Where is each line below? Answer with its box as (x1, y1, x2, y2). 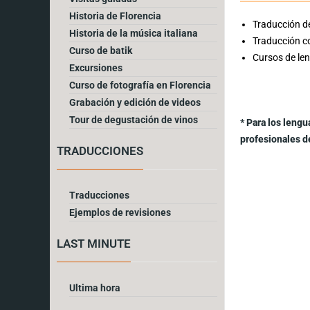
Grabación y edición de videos (69, 96, 201, 108)
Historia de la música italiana (69, 27, 198, 39)
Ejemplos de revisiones (69, 206, 171, 218)
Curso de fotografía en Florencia (69, 79, 211, 91)
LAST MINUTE (57, 236, 131, 250)
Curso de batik (69, 44, 132, 56)
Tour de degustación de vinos (69, 113, 198, 125)
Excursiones (69, 62, 122, 73)
